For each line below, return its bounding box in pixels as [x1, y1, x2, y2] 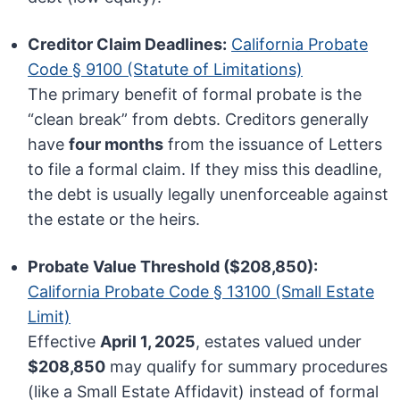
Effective [28, 332, 101, 352]
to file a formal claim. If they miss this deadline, [28, 160, 383, 179]
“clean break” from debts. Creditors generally [28, 110, 370, 129]
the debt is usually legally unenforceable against [28, 185, 389, 204]
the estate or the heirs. [28, 210, 201, 229]
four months [69, 135, 164, 154]
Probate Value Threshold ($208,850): [28, 257, 319, 277]
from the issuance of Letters [163, 135, 383, 154]
